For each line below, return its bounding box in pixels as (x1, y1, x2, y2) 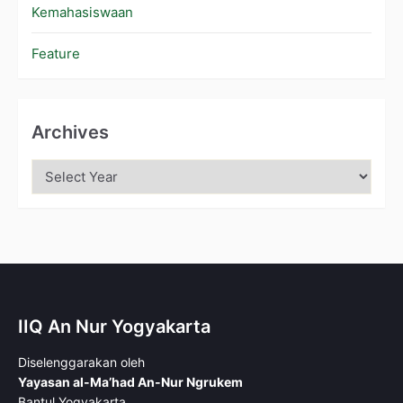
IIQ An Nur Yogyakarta (18, 316, 210, 338)
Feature (31, 45, 80, 63)
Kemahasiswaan (31, 4, 133, 22)
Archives (31, 121, 109, 143)
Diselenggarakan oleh (18, 354, 145, 371)
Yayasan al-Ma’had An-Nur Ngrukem (18, 374, 243, 390)
